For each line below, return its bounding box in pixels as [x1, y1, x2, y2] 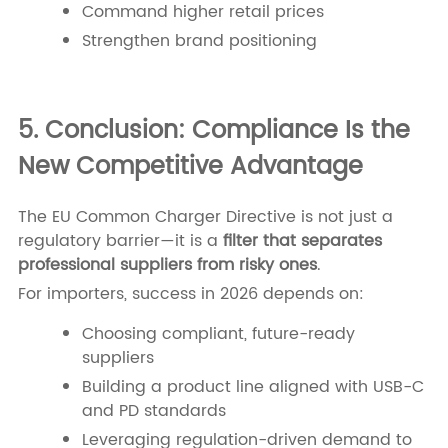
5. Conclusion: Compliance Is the [17, 110, 410, 151]
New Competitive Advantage [17, 146, 363, 187]
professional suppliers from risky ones [17, 251, 317, 278]
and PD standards [81, 397, 226, 424]
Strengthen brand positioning [81, 27, 317, 54]
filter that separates [222, 227, 382, 254]
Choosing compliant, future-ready [81, 320, 355, 347]
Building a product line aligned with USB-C [81, 373, 424, 400]
